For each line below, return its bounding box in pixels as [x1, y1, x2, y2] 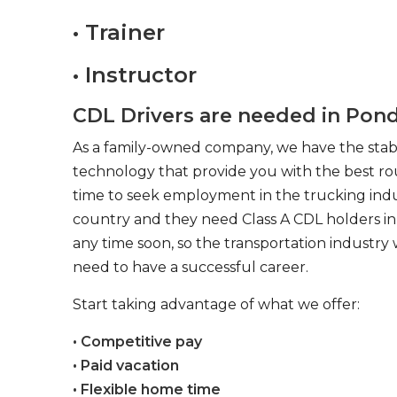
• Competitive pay [73, 333, 202, 350]
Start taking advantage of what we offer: [73, 296, 360, 313]
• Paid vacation [73, 357, 179, 374]
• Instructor [73, 62, 197, 88]
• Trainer [73, 19, 165, 45]
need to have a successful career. [73, 259, 308, 276]
